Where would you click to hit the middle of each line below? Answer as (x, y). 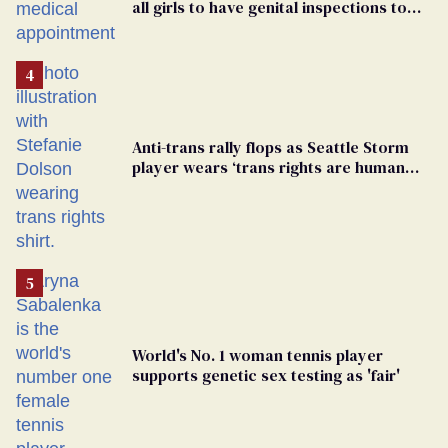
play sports (173, 26)
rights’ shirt (174, 186)
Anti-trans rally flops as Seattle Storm (270, 146)
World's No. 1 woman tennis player (257, 354)
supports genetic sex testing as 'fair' (266, 374)
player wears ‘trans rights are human (268, 166)
